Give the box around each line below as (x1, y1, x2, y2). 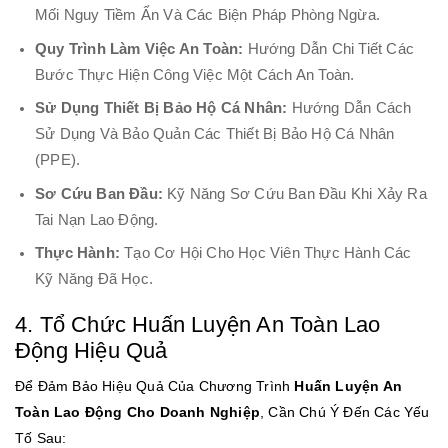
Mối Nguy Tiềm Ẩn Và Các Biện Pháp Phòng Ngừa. (35, 7, 381, 24)
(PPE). (35, 152, 81, 169)
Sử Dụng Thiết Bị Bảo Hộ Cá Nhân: (35, 100, 288, 117)
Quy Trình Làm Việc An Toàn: (35, 40, 244, 57)
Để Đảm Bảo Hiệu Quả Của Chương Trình (15, 378, 295, 395)
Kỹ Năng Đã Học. (35, 271, 153, 288)
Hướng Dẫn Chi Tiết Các (243, 40, 415, 57)
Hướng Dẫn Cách (287, 100, 412, 117)
